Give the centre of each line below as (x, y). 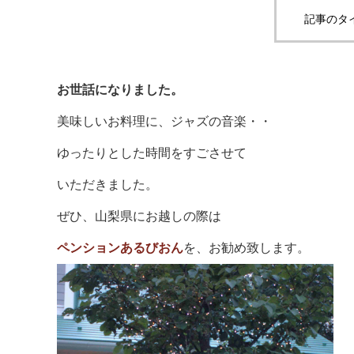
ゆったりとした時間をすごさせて (152, 153)
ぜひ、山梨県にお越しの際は (139, 216)
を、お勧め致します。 (247, 248)
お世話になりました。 (120, 90)
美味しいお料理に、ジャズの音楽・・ (164, 121)
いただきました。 (107, 185)
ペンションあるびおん (120, 248)
